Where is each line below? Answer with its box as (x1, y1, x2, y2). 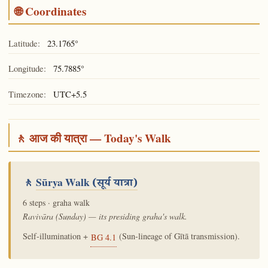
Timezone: (8, 88, 46, 100)
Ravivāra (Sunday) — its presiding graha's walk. (22, 211, 187, 223)
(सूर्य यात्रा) (92, 176, 138, 193)
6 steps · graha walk (22, 197, 90, 209)
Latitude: (8, 36, 40, 49)
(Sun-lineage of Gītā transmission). (117, 230, 240, 242)
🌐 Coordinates (14, 2, 86, 20)
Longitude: (8, 62, 46, 75)
